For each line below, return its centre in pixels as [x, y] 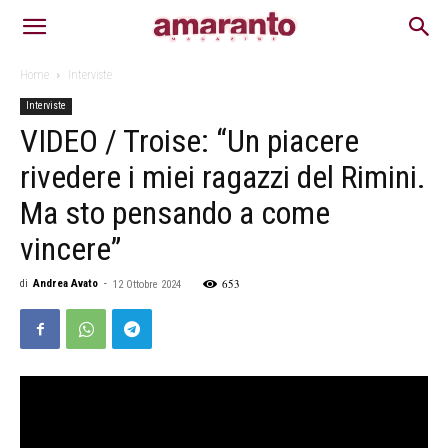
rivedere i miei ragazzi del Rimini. [223, 177]
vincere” [70, 249]
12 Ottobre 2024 [147, 284]
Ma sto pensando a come [175, 213]
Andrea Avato [65, 283]
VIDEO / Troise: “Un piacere [189, 141]
